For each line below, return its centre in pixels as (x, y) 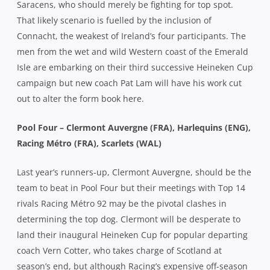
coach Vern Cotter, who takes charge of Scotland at (119, 250)
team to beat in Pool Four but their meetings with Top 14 (131, 187)
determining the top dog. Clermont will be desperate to (129, 219)
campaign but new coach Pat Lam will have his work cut (129, 83)
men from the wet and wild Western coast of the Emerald (133, 51)
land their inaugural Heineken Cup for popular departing (132, 234)
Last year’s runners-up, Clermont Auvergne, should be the (134, 172)
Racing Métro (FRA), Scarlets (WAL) (89, 143)
